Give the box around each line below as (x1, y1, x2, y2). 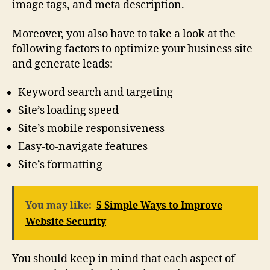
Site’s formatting (18, 158, 102, 172)
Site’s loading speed (18, 104, 119, 118)
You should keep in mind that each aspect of (12, 251, 235, 266)
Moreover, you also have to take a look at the (12, 27, 236, 41)
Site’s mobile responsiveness (18, 122, 165, 136)
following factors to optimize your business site (12, 42, 253, 56)
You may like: (25, 199, 92, 212)
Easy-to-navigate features (18, 140, 148, 154)
